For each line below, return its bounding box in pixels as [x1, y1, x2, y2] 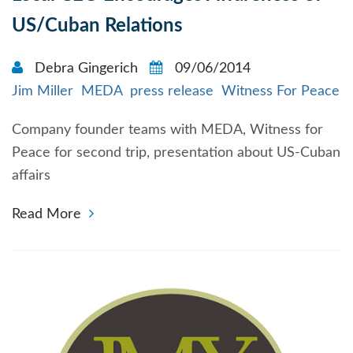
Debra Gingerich [31, 61, 142, 76]
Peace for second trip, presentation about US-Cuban [12, 146, 340, 161]
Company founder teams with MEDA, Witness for [12, 123, 323, 138]
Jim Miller [12, 84, 73, 99]
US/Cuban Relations [12, 17, 183, 36]
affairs [12, 169, 50, 184]
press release [130, 84, 214, 99]
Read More [12, 207, 81, 222]
